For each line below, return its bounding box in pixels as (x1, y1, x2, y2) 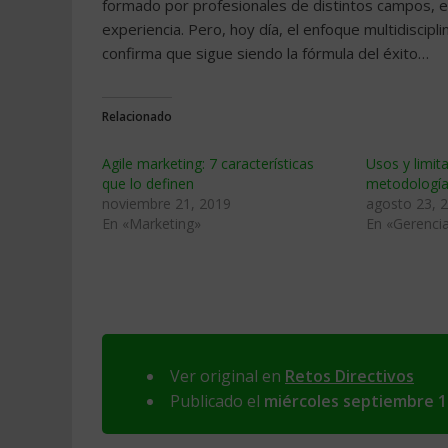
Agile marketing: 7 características (102, 154, 314, 173)
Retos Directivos (285, 365, 414, 387)
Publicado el (170, 390, 264, 412)
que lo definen (102, 174, 194, 193)
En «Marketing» (102, 214, 201, 233)
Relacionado (102, 108, 172, 125)
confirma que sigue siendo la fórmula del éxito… (102, 43, 429, 63)
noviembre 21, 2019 (102, 194, 231, 213)
